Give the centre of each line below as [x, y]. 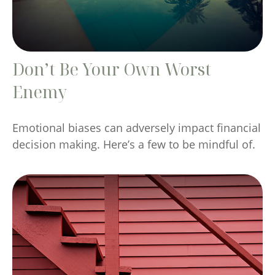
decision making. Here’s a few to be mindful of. [134, 144]
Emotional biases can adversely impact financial [137, 127]
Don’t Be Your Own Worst [112, 69]
